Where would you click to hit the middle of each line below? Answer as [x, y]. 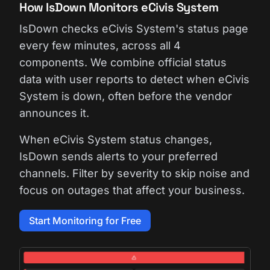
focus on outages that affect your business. [132, 190]
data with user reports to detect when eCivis [134, 79]
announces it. [54, 113]
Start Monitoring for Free [85, 221]
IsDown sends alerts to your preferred [118, 156]
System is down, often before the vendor [126, 96]
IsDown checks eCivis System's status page [134, 29]
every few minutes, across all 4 [100, 46]
